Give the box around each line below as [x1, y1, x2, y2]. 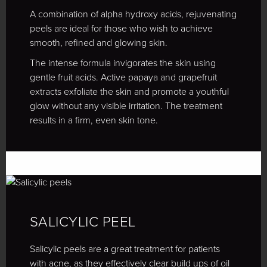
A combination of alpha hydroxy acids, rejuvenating [30, 7, 237, 21]
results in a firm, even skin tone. [30, 113, 158, 128]
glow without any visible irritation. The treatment [30, 99, 222, 113]
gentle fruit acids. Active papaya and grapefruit [30, 70, 217, 85]
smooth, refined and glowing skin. [30, 36, 167, 50]
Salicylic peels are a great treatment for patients [30, 242, 220, 256]
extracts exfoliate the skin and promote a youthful [30, 85, 229, 99]
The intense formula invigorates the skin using [30, 56, 216, 70]
